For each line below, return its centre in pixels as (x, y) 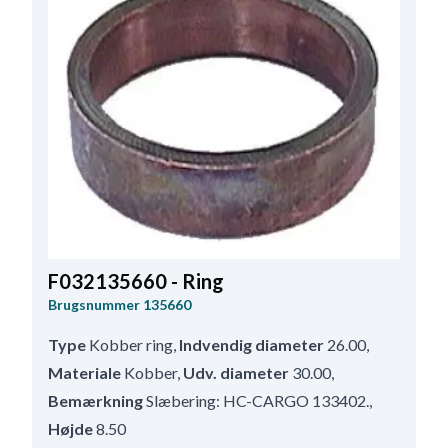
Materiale (84, 373)
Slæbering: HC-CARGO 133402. (257, 401)
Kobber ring (131, 345)
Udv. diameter (236, 373)
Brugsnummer (94, 305)
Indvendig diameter (251, 345)
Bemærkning (95, 401)
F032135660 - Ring (136, 281)
